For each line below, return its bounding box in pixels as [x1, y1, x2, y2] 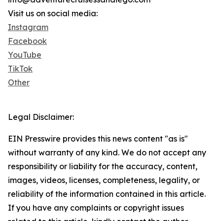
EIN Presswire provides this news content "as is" [8, 134, 188, 144]
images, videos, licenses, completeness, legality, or [8, 175, 200, 185]
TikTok [8, 64, 33, 74]
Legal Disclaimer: [8, 112, 74, 122]
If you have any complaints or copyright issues [8, 203, 184, 213]
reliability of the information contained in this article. [8, 189, 206, 199]
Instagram [8, 22, 48, 33]
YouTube [8, 50, 41, 60]
